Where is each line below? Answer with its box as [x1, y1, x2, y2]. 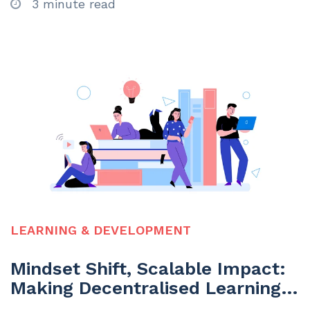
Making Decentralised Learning [10, 277, 281, 299]
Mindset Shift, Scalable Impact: [10, 258, 286, 280]
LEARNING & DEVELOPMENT [10, 222, 191, 237]
